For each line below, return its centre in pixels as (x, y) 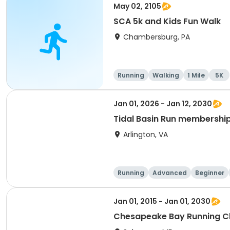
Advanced (170, 173)
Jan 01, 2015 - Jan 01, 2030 (162, 201)
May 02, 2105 (137, 6)
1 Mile (196, 75)
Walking (166, 75)
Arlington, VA (146, 135)
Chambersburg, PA (157, 37)
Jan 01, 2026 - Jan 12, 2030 (163, 104)
